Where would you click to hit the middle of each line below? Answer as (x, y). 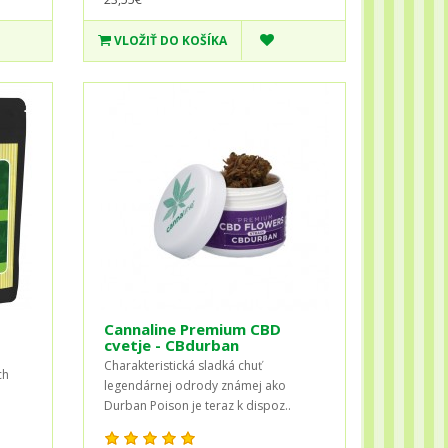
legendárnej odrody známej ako (195, 385)
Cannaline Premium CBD (193, 328)
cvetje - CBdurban (172, 344)
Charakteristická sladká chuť (183, 365)
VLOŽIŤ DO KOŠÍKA (171, 40)
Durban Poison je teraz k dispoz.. (198, 405)
